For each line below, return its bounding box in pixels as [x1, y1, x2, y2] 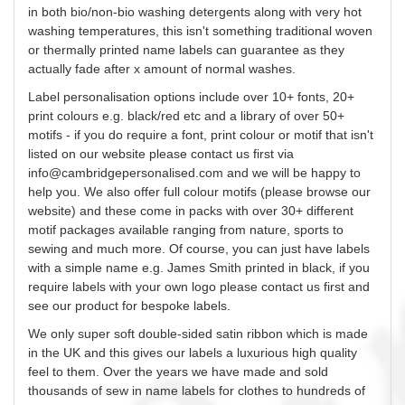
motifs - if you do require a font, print [28, 127, 240, 142]
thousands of [28, 382, 106, 398]
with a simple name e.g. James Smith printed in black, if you [28, 259, 370, 275]
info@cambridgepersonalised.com [28, 165, 223, 180]
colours [57, 108, 99, 123]
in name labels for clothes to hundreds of [128, 382, 365, 398]
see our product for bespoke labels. [28, 297, 234, 313]
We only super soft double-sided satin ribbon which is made [28, 325, 368, 341]
